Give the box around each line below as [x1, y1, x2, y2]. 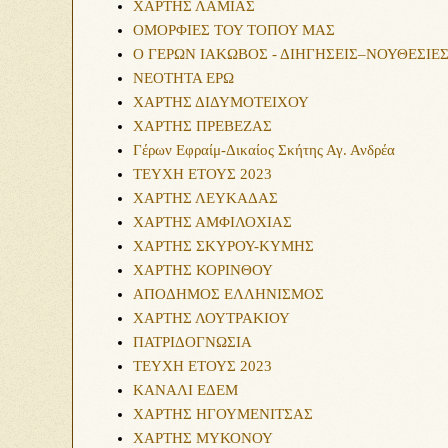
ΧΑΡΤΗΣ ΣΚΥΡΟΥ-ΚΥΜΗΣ [133, 238, 314, 254]
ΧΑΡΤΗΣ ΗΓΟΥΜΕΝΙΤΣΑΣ [133, 406, 313, 422]
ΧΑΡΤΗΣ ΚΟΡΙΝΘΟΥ [133, 262, 273, 278]
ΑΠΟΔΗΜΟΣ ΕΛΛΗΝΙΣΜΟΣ [133, 286, 324, 302]
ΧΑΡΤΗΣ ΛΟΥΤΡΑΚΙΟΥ [133, 310, 290, 326]
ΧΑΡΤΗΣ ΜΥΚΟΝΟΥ [133, 430, 273, 446]
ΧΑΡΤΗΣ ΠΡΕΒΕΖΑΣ [133, 118, 272, 134]
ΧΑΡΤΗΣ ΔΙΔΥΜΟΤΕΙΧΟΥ [133, 94, 309, 110]
